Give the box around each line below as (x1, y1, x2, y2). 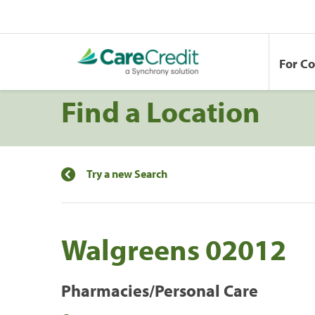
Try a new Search (86, 166, 167, 181)
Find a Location (61, 91, 260, 130)
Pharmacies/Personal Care (61, 279, 258, 301)
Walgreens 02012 (61, 229, 286, 268)
